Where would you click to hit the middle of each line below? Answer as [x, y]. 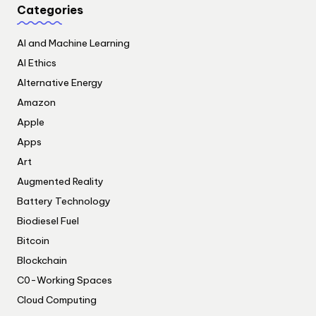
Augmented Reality [60, 181]
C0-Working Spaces [65, 280]
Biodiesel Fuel [48, 220]
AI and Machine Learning [73, 43]
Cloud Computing [57, 299]
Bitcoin [33, 240]
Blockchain [42, 260]
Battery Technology [64, 201]
